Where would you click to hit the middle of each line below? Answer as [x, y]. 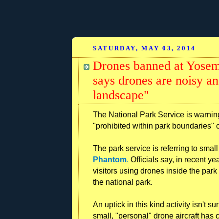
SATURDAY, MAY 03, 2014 [145, 48]
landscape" [121, 95]
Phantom [110, 159]
